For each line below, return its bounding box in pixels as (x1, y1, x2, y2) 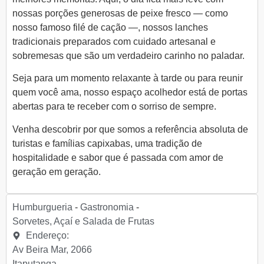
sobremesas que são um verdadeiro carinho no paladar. (12, 50, 245, 61)
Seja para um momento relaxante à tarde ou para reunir (12, 73, 243, 84)
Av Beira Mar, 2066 (12, 245, 92, 255)
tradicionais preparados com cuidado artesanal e (12, 36, 216, 47)
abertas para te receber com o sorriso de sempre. (12, 101, 216, 112)
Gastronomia (80, 202, 134, 213)
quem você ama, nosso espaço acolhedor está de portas (12, 87, 247, 98)
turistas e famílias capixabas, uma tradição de (12, 138, 202, 148)
